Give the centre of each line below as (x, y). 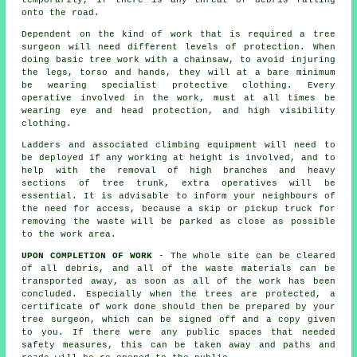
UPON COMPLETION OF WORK (87, 256)
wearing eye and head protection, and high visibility (178, 111)
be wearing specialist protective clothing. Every (178, 86)
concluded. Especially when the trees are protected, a (178, 294)
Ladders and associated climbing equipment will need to (178, 145)
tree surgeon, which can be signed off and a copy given (178, 320)
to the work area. (69, 235)
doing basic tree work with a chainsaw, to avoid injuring (178, 60)
